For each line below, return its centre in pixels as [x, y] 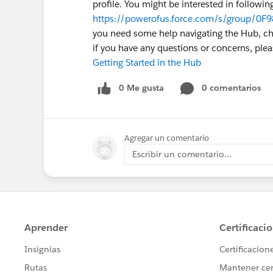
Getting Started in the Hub [147, 62]
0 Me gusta [141, 88]
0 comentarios [231, 88]
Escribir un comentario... [182, 154]
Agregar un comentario [167, 138]
